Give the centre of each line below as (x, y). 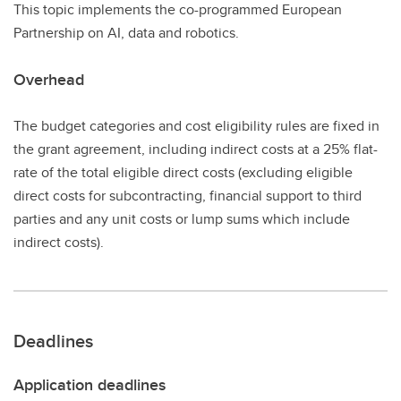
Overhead (49, 79)
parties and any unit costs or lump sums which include (182, 218)
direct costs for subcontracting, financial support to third (188, 195)
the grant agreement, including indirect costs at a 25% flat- (196, 149)
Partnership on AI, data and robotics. (126, 32)
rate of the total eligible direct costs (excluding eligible (183, 172)
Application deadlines (90, 384)
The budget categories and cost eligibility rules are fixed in (196, 125)
